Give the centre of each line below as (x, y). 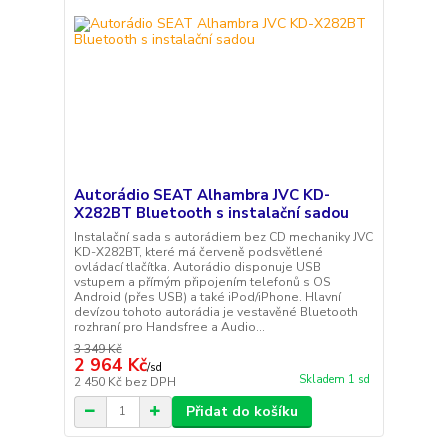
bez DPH (150, 381)
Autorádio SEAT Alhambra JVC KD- (201, 194)
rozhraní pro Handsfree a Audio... (169, 326)
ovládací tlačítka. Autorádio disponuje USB (197, 266)
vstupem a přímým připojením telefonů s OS (202, 281)
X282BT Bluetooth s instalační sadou (211, 212)
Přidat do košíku (241, 411)
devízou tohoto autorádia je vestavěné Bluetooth (215, 311)
